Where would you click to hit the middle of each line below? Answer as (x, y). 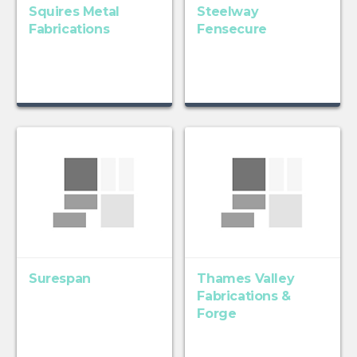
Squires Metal (74, 12)
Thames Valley (246, 279)
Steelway (228, 12)
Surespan (59, 279)
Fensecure (232, 29)
